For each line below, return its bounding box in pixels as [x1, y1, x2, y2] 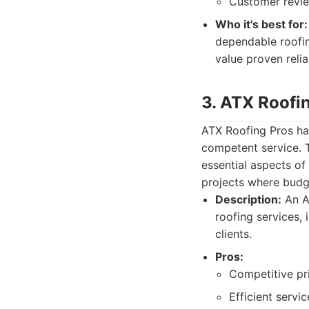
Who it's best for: [215, 17, 308, 31]
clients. [215, 227, 252, 241]
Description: [215, 192, 281, 206]
